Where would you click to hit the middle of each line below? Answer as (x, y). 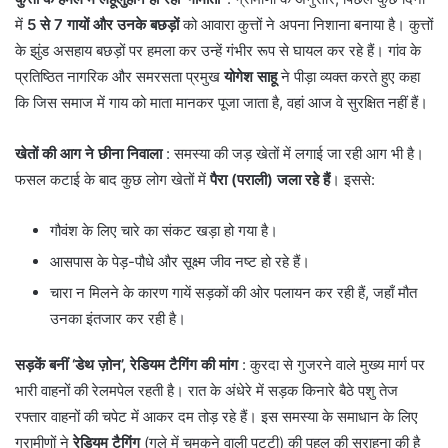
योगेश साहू (250, 76)
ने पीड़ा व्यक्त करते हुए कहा (348, 76)
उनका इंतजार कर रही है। (118, 318)
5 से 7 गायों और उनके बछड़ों (103, 24)
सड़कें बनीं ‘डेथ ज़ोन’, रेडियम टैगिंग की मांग (126, 364)
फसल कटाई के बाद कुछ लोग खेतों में (112, 179)
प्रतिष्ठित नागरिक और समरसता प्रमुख (119, 76)
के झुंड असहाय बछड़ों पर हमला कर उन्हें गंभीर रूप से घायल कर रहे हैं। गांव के (218, 50)
